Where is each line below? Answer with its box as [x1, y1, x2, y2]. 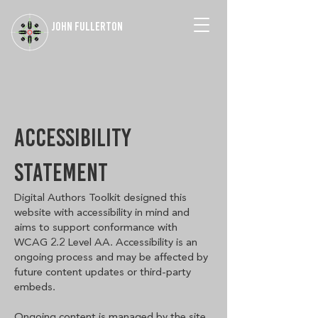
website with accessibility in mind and [14, 205, 190, 219]
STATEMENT [14, 158, 108, 187]
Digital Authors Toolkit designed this [14, 190, 187, 204]
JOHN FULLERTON [51, 19, 123, 33]
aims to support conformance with [14, 220, 177, 234]
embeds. [14, 280, 55, 294]
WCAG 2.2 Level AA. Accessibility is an [14, 235, 197, 249]
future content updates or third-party [14, 265, 191, 279]
